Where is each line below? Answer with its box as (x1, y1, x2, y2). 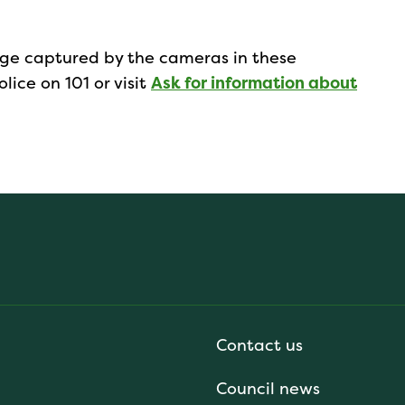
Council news (216, 377, 320, 400)
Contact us (216, 334, 303, 357)
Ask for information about (151, 71, 357, 94)
